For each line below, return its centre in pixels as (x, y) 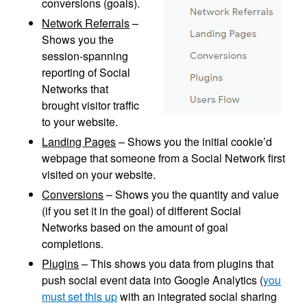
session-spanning (85, 56)
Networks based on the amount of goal (135, 228)
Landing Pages (79, 142)
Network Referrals (86, 23)
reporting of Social (86, 73)
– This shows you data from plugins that (176, 264)
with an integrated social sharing (197, 297)
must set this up (80, 297)
